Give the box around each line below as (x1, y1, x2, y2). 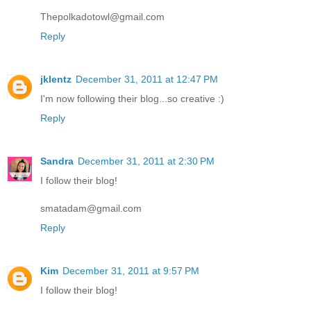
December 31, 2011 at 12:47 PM (76, 74, 218, 85)
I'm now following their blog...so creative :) (40, 93, 224, 105)
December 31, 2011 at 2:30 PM (78, 155, 215, 167)
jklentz (40, 74, 72, 85)
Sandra (40, 155, 74, 167)
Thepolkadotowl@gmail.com (40, 11, 165, 23)
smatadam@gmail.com (40, 203, 142, 215)
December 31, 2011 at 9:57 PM (62, 265, 199, 277)
